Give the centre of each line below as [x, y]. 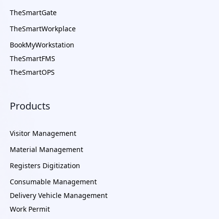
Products [30, 106]
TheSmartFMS [33, 58]
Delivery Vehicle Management [59, 195]
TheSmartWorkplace [43, 29]
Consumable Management [53, 182]
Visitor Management [43, 133]
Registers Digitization [45, 165]
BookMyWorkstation [42, 45]
